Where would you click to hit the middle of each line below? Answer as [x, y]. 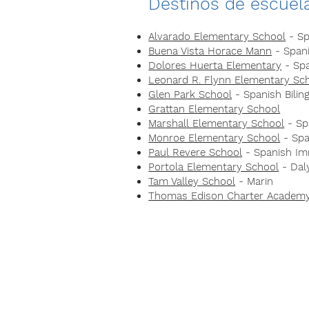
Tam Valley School [192, 181]
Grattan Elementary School [215, 109]
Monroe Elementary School [215, 138]
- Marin [255, 181]
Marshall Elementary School [217, 123]
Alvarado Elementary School [217, 37]
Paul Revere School [196, 152]
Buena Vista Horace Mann [210, 51]
